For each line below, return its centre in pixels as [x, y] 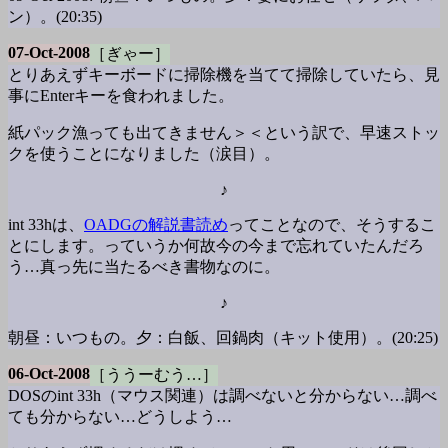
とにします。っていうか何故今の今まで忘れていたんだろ [216, 245]
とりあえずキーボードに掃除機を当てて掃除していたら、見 [224, 74]
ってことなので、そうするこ [332, 224]
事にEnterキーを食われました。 [121, 95]
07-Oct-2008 [49, 52]
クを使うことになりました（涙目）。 [144, 153]
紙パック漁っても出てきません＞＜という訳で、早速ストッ [224, 132]
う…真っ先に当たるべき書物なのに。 [144, 266]
